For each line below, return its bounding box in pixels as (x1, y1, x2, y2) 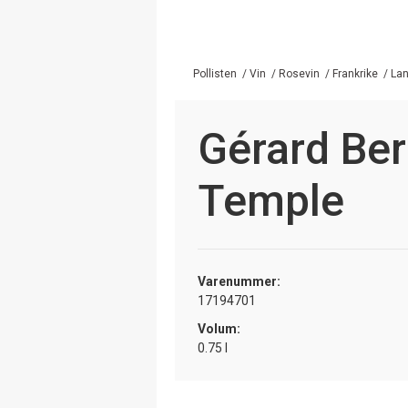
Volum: (198, 321, 240, 336)
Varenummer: (198, 273, 280, 289)
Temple (198, 174, 344, 227)
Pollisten (193, 66, 237, 80)
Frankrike (332, 66, 378, 80)
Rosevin (279, 66, 320, 80)
